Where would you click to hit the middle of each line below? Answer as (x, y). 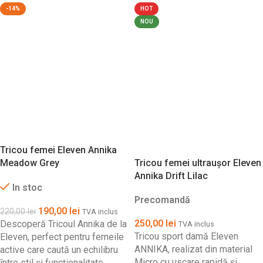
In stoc (27, 188)
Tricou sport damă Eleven (186, 236)
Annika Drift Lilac (171, 176)
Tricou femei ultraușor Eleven (198, 163)
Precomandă (162, 200)
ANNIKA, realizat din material (193, 249)
